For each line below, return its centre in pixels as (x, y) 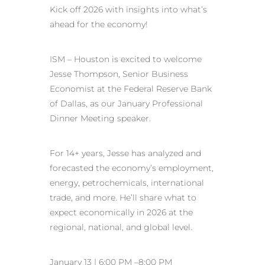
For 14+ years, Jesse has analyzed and (125, 153)
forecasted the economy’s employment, (132, 168)
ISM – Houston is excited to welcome (126, 59)
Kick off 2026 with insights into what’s (128, 10)
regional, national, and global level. (121, 227)
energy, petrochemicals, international (127, 183)
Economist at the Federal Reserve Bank (131, 89)
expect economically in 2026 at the (121, 213)
